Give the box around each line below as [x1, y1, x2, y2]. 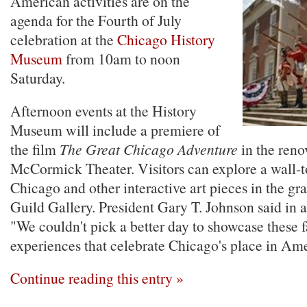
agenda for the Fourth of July [10, 10, 182, 30]
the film [10, 139, 60, 159]
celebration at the [10, 29, 117, 49]
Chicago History [117, 29, 215, 49]
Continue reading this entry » [10, 268, 184, 288]
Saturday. [10, 68, 65, 88]
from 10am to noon [62, 49, 180, 69]
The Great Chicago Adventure [60, 139, 238, 159]
